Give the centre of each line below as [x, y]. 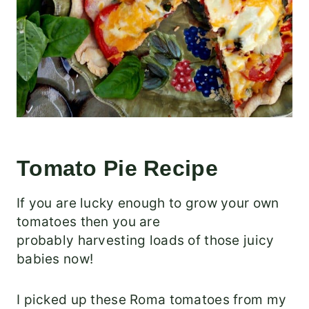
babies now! [55, 259]
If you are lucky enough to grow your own [148, 203]
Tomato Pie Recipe [117, 169]
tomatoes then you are [88, 222]
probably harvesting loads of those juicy [146, 241]
